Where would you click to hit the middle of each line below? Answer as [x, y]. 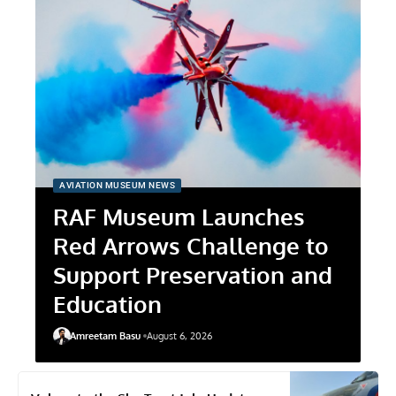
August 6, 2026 [179, 335]
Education [107, 303]
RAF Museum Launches [179, 216]
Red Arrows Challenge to [191, 245]
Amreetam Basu [105, 335]
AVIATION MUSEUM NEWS [117, 185]
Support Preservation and [193, 274]
